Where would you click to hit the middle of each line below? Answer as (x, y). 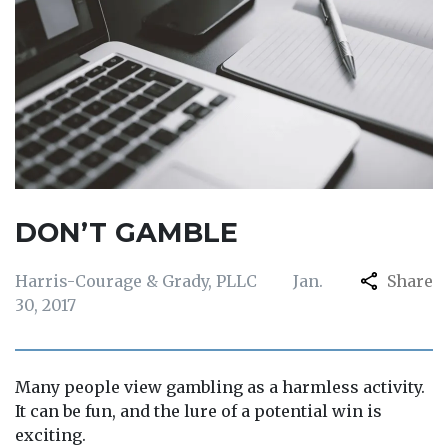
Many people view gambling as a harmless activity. (220, 387)
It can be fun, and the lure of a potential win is (198, 411)
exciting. (50, 435)
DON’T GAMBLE (126, 232)
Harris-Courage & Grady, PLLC (136, 281)
